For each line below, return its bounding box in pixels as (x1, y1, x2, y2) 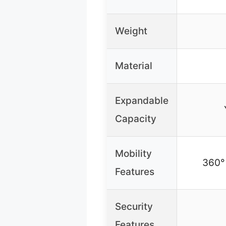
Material (115, 60, 152, 72)
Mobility (115, 148, 152, 160)
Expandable (115, 95, 168, 107)
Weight (115, 25, 147, 37)
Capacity (115, 113, 156, 125)
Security (115, 201, 153, 213)
